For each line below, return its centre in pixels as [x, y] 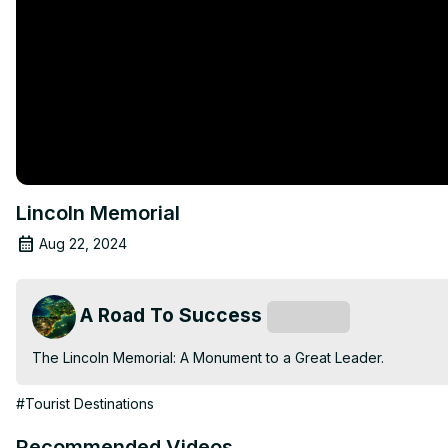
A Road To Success [171, 314]
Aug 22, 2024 [83, 243]
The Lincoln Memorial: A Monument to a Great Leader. [208, 357]
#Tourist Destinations [85, 403]
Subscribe [308, 316]
